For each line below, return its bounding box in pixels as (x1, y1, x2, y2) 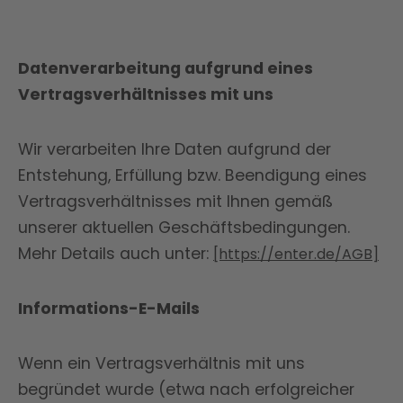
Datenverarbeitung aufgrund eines (18, 58, 313, 79)
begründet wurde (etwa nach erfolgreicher (18, 379, 354, 400)
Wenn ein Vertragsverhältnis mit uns (18, 353, 305, 374)
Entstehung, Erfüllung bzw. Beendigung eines (18, 165, 367, 186)
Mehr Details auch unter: (18, 243, 213, 264)
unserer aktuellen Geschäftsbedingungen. (18, 217, 350, 238)
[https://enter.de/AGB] (213, 244, 379, 264)
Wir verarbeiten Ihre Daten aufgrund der (18, 139, 331, 160)
